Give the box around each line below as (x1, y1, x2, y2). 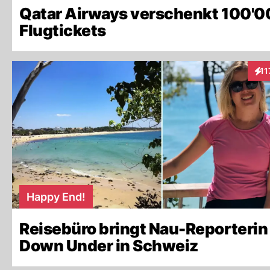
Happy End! (27, 190, 86, 203)
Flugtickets (19, 21, 106, 40)
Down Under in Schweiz (19, 236, 198, 255)
